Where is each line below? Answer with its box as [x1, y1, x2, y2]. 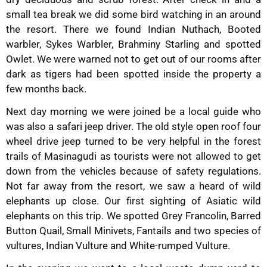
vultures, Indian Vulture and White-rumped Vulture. [6, 240, 230, 252]
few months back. [6, 83, 86, 95]
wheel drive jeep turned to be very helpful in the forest [6, 135, 261, 148]
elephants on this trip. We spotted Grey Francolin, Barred [6, 210, 261, 222]
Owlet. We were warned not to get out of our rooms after [6, 53, 261, 66]
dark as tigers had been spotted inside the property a [6, 68, 261, 80]
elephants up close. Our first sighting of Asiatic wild [6, 195, 261, 207]
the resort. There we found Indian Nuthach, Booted [6, 23, 261, 36]
